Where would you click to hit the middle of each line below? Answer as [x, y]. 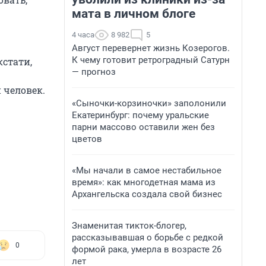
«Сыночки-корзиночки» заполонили [149, 103]
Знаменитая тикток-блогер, [129, 226]
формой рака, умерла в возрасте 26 [147, 249]
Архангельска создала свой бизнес [147, 194]
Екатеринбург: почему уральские [140, 115]
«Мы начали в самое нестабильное [147, 170]
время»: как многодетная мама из [144, 182]
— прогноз [94, 72]
